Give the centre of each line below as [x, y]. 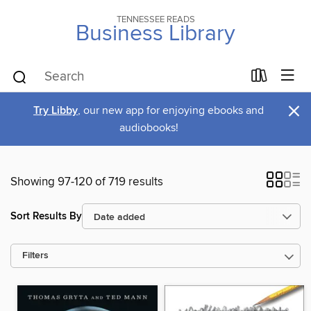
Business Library [155, 34]
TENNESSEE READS [155, 19]
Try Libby [56, 111]
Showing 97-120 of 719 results [87, 182]
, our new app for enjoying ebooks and [171, 110]
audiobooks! [149, 128]
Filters [35, 256]
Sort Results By [46, 216]
